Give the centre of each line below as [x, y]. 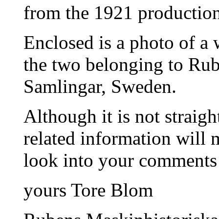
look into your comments [120, 160]
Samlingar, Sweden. [100, 86]
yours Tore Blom [88, 190]
